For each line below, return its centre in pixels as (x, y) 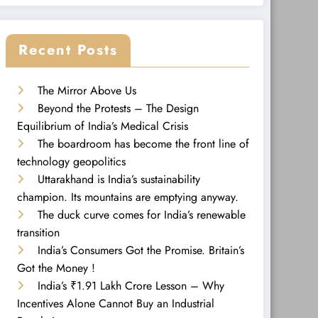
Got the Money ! (56, 268)
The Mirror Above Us (87, 90)
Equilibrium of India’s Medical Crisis (102, 126)
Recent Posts (68, 50)
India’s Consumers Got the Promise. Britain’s (141, 250)
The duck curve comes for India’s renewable (141, 214)
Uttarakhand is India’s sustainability (119, 179)
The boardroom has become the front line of (143, 143)
